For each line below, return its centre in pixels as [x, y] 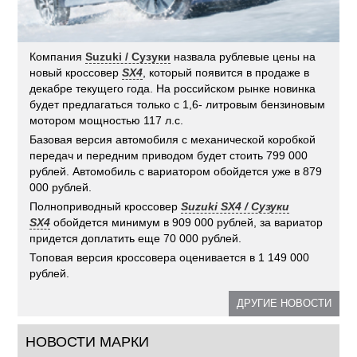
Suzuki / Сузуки [128, 56]
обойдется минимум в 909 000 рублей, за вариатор [187, 222]
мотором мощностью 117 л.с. [107, 120]
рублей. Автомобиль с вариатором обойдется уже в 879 [176, 171]
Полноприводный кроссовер [106, 206]
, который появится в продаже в [226, 72]
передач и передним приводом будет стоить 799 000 [169, 155]
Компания [58, 56]
